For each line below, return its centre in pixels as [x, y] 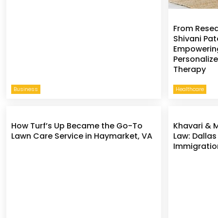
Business [26, 89]
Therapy [190, 69]
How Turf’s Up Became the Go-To [77, 126]
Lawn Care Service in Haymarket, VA [82, 136]
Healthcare [190, 89]
